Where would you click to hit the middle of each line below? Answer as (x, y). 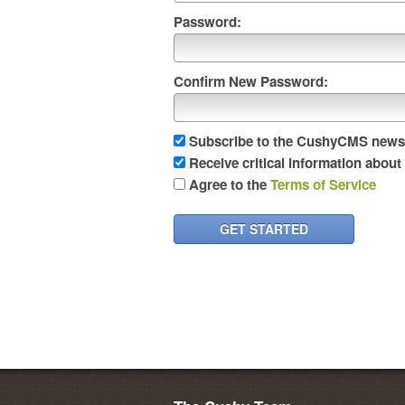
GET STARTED (264, 229)
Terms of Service (323, 184)
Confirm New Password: (251, 81)
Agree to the (230, 184)
